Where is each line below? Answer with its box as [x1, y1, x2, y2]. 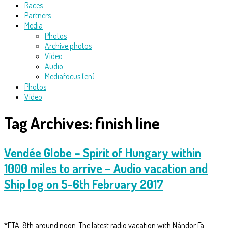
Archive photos [45, 40, 92, 51]
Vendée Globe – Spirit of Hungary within [4, 144, 201, 160]
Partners [24, 10, 51, 20]
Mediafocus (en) [45, 71, 95, 81]
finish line [95, 112, 160, 134]
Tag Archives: [4, 112, 95, 134]
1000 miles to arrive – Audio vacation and [4, 160, 208, 176]
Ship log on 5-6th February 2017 [4, 176, 163, 192]
